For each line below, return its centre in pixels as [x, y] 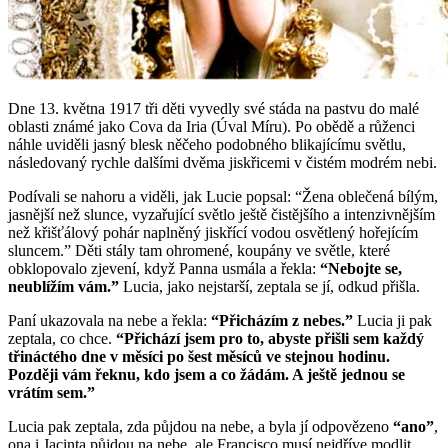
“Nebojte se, [361, 268]
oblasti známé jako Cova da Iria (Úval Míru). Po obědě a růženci [211, 126]
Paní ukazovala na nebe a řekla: [109, 320]
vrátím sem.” [51, 392]
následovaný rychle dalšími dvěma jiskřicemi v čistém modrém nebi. [222, 162]
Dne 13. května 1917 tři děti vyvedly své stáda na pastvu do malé [213, 108]
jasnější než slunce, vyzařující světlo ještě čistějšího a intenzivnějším [221, 214]
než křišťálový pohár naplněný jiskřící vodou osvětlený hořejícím [213, 232]
